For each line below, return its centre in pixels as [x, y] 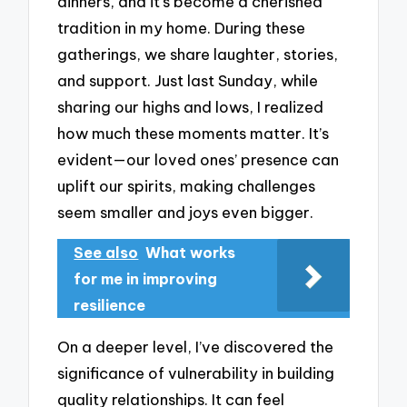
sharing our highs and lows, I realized [191, 106]
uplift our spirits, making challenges [187, 185]
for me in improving [146, 279]
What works [191, 253]
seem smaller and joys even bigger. [186, 212]
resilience [110, 306]
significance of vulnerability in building [196, 372]
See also [106, 253]
